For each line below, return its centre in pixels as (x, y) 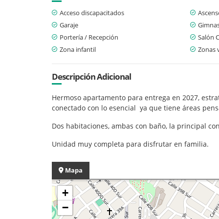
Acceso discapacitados (92, 12)
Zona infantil (78, 49)
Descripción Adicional (91, 76)
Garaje (69, 25)
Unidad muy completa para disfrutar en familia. (130, 144)
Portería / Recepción (89, 37)
